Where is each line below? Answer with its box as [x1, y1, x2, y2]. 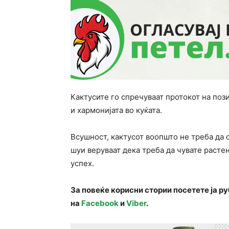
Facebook [81, 198, 119, 209]
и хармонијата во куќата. [71, 105, 162, 116]
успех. [71, 158, 94, 169]
